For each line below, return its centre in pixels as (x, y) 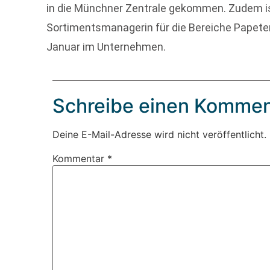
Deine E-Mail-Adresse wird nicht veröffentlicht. (160, 135)
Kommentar (80, 159)
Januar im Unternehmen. (106, 46)
